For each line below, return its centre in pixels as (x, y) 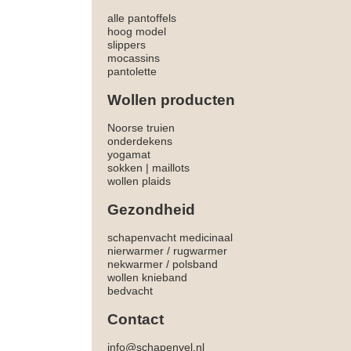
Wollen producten (171, 100)
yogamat (129, 155)
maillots (171, 168)
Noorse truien (141, 128)
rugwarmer (200, 251)
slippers (127, 45)
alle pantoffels (142, 18)
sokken (125, 168)
